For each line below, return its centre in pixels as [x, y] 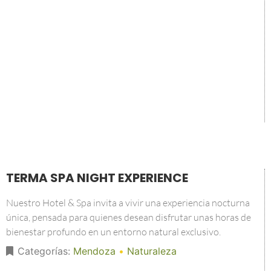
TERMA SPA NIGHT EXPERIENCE [97, 178]
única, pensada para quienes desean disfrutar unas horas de [129, 217]
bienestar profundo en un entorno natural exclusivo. [113, 232]
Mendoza [94, 251]
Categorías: [45, 251]
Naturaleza [152, 251]
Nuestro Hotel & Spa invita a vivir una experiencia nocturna [128, 203]
